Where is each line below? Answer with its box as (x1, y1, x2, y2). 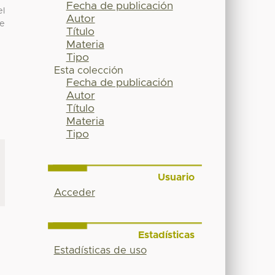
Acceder (53, 188, 95, 198)
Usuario (157, 172, 195, 183)
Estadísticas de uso (53, 245, 147, 255)
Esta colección (53, 66, 123, 76)
